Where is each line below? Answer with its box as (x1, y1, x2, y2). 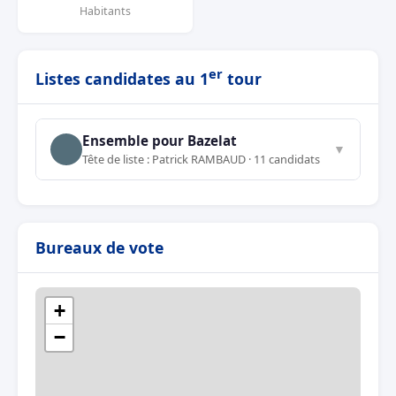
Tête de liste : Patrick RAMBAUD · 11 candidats (82, 150, 320, 167)
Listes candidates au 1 (35, 67, 209, 89)
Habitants (80, 4, 131, 19)
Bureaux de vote (35, 236, 164, 258)
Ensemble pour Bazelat (82, 131, 237, 149)
